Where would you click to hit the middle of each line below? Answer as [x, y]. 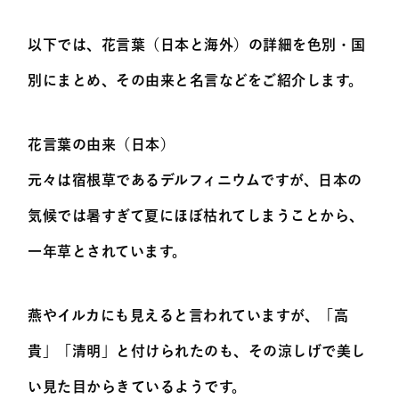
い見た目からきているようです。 [137, 387]
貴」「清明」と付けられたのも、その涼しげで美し [197, 351]
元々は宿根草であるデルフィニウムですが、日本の [195, 180]
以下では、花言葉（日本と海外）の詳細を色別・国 [197, 45]
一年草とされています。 [107, 252]
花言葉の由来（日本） [102, 145]
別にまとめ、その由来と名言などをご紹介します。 [195, 81]
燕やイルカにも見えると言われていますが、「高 [188, 316]
